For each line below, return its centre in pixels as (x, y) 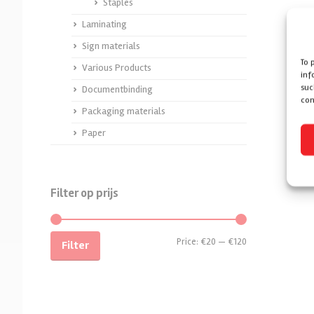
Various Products (117, 68)
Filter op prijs (84, 193)
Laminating (104, 24)
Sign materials (111, 46)
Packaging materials (124, 111)
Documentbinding (117, 89)
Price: (189, 241)
